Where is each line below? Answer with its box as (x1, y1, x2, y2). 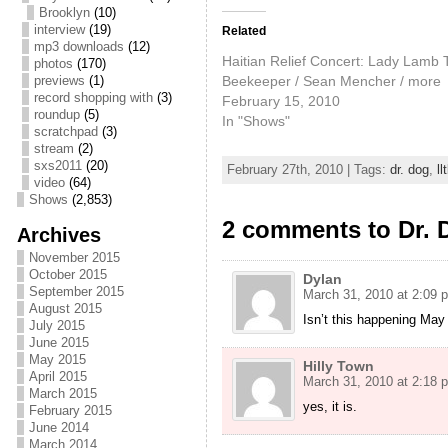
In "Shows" (221, 112, 290, 129)
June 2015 (28, 335, 89, 350)
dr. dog (389, 162, 429, 178)
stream (33, 141, 74, 156)
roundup (33, 107, 80, 122)
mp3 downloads (33, 39, 124, 54)
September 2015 (28, 284, 124, 299)
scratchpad (33, 124, 98, 139)
